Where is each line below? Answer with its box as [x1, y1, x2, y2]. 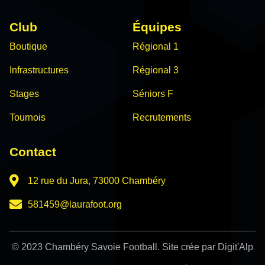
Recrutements [132, 112, 191, 122]
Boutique [9, 41, 47, 51]
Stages [9, 88, 39, 99]
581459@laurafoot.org [28, 199, 122, 209]
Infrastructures [9, 64, 69, 75]
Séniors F [132, 88, 173, 99]
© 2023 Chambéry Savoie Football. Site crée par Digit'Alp [12, 241, 253, 252]
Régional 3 [132, 64, 179, 75]
